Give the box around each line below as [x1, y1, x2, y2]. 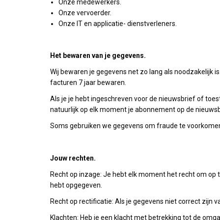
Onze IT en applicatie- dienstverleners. [58, 20, 177, 27]
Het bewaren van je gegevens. [50, 52, 146, 59]
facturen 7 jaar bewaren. [50, 79, 126, 86]
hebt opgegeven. [50, 181, 102, 189]
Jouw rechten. [50, 154, 96, 162]
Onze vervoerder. [58, 9, 111, 17]
